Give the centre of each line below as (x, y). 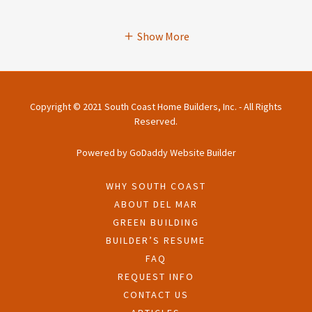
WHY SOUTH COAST (156, 186)
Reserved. (156, 122)
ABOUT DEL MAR (156, 204)
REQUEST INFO (156, 277)
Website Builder (202, 153)
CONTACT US (156, 295)
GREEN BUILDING (156, 223)
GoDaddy (148, 153)
